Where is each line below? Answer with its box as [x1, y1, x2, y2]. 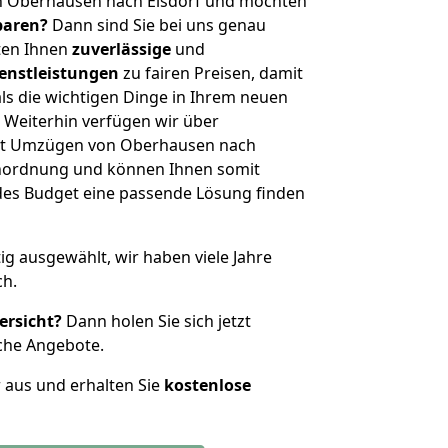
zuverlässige [72, 38, 171, 60]
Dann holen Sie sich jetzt [62, 310, 251, 332]
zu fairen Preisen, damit [119, 62, 303, 84]
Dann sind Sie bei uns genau [48, 14, 266, 36]
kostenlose [164, 374, 251, 396]
